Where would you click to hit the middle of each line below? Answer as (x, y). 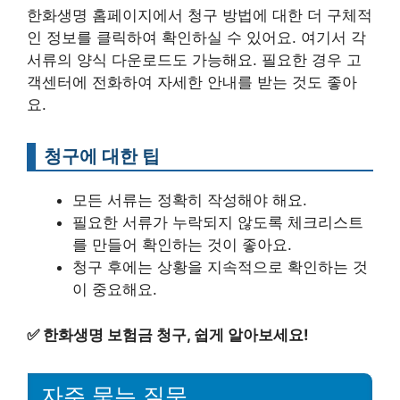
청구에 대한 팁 (102, 156)
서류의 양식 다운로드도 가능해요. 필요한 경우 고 (194, 60)
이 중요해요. (115, 290)
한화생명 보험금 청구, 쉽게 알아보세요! (176, 334)
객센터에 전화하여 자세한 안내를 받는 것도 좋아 (192, 83)
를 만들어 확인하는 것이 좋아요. (182, 245)
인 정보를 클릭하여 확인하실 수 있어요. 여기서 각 (196, 38)
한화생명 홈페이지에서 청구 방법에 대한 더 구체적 (200, 16)
